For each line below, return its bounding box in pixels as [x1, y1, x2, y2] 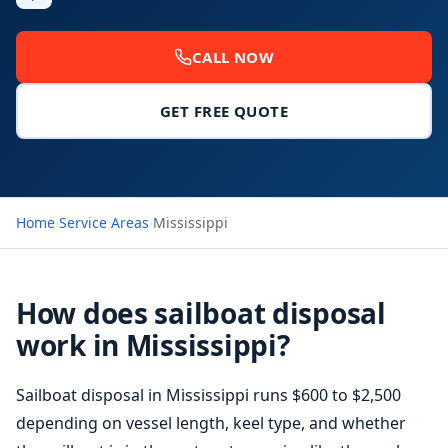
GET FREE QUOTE [159, 101, 289, 121]
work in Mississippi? [16, 326, 290, 364]
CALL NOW [191, 47, 275, 67]
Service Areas [59, 213, 149, 232]
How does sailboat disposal [16, 294, 386, 332]
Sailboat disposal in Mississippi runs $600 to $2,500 [16, 384, 401, 406]
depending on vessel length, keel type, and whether [16, 412, 406, 434]
